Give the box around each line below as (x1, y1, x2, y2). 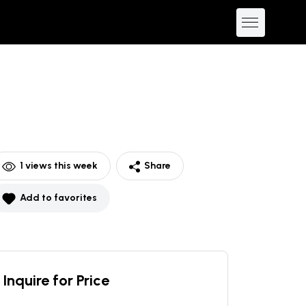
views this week (23, 160, 98, 171)
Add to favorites (20, 192, 97, 204)
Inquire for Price (3, 271, 109, 290)
